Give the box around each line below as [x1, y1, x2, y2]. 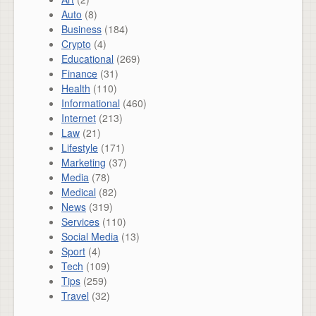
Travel [61, 288, 89, 303]
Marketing [61, 155, 106, 170]
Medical [61, 185, 96, 200]
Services [61, 214, 99, 229]
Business [61, 22, 102, 37]
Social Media [61, 229, 119, 244]
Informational [61, 96, 120, 111]
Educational [61, 51, 114, 66]
